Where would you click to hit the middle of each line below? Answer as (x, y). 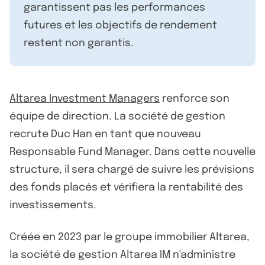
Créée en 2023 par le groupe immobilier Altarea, (130, 237)
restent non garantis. (79, 43)
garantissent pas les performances (114, 7)
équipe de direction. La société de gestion (117, 116)
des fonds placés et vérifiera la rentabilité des (126, 187)
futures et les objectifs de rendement (120, 25)
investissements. (53, 205)
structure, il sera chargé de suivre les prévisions (132, 169)
